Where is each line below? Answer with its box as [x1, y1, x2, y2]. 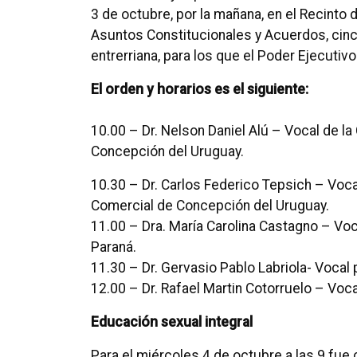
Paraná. [91, 239, 136, 255]
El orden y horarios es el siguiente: [91, 81, 308, 97]
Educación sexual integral [91, 314, 253, 330]
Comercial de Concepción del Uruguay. [91, 198, 329, 214]
